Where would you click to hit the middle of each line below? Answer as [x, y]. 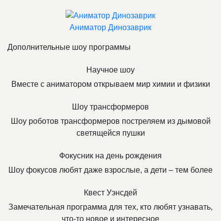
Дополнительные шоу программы [69, 47]
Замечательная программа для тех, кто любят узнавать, [110, 207]
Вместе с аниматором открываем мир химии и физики [110, 84]
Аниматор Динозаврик [110, 28]
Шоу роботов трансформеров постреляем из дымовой [110, 121]
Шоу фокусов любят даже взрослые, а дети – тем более [110, 170]
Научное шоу [110, 70]
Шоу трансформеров [110, 107]
